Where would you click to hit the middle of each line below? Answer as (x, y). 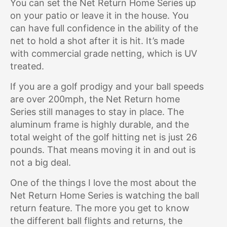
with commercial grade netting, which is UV (104, 53)
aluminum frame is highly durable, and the (100, 124)
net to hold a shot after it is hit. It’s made (97, 41)
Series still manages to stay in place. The (97, 112)
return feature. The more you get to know (100, 208)
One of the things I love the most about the (103, 183)
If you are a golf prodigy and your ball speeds (107, 86)
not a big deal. (41, 162)
